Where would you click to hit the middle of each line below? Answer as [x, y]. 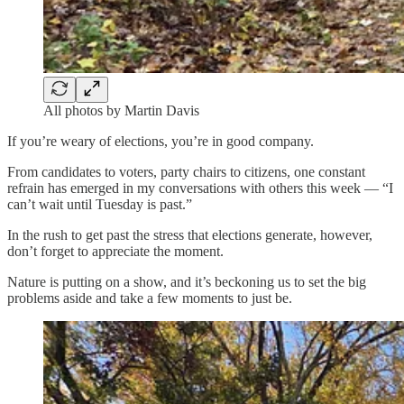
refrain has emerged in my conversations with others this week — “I [200, 188]
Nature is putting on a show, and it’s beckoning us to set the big [187, 281]
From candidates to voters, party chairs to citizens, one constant [186, 171]
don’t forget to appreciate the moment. [115, 251]
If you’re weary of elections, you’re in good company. [161, 141]
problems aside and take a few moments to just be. [150, 298]
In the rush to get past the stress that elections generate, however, [190, 234]
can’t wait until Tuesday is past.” [100, 204]
